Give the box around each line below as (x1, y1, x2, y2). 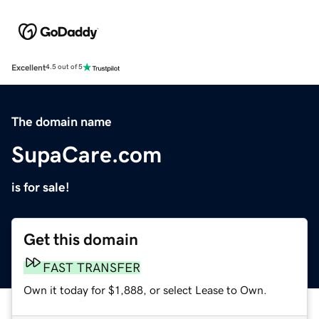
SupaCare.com (11, 142, 162, 166)
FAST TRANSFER (43, 261, 140, 274)
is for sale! (11, 180, 70, 194)
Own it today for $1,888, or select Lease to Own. (23, 283, 267, 296)
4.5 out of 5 (46, 63, 83, 71)
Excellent (11, 63, 46, 72)
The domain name (11, 115, 112, 128)
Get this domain (23, 231, 138, 248)
